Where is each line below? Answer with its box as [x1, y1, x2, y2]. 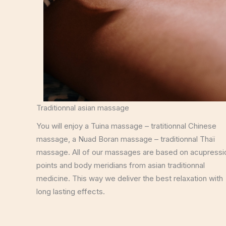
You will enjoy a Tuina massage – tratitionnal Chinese [36, 121, 216, 131]
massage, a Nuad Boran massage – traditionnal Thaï [36, 134, 215, 144]
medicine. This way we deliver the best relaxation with [36, 174, 223, 183]
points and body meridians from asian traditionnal [36, 160, 205, 170]
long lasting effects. [36, 187, 109, 196]
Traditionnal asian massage [36, 103, 129, 112]
